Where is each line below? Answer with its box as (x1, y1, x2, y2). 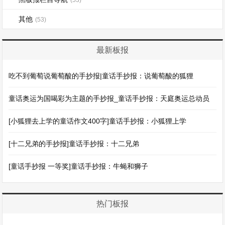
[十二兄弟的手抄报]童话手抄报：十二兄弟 (9, 139, 140, 148)
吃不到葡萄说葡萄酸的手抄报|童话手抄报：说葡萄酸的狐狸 (9, 71, 194, 80)
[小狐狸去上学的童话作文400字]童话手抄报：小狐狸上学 (9, 117, 187, 125)
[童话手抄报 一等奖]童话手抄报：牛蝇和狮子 (9, 162, 149, 170)
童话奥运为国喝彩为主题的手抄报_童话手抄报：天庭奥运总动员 (9, 94, 210, 102)
